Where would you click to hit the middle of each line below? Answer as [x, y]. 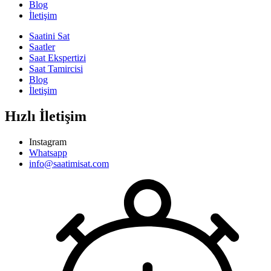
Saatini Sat [49, 36]
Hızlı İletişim [46, 116]
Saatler [42, 47]
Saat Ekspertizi [57, 58]
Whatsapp [48, 152]
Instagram [48, 142]
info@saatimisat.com [69, 163]
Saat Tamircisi [56, 69]
